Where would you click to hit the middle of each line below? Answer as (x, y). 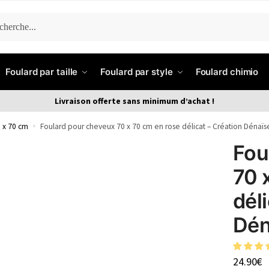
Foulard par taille (42, 72)
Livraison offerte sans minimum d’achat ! (134, 101)
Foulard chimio (227, 72)
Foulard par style (137, 72)
